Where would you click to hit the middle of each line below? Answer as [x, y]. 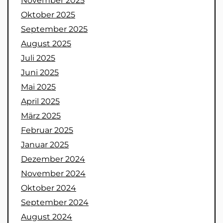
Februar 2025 [47, 130]
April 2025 [40, 102]
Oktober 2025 [48, 15]
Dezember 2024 [53, 159]
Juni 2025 [40, 73]
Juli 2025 [38, 58]
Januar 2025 [45, 145]
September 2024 [55, 203]
